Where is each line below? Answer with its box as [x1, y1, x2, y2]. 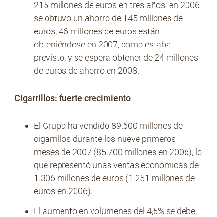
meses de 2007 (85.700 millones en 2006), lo [34, 147, 202, 157]
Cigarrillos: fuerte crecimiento [15, 93, 131, 103]
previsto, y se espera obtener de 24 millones [34, 52, 198, 62]
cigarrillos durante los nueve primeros [34, 134, 176, 144]
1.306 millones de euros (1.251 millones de [34, 173, 195, 183]
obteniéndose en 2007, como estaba [34, 39, 171, 49]
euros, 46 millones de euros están [34, 26, 160, 36]
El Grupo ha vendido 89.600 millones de [34, 121, 183, 131]
